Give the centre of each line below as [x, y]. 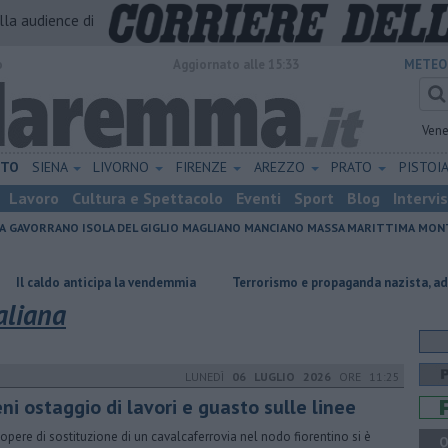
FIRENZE [203, 167]
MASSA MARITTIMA [361, 227]
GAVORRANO [44, 227]
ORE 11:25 [365, 376]
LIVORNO [123, 167]
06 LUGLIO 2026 [281, 376]
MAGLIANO [211, 227]
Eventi [258, 198]
